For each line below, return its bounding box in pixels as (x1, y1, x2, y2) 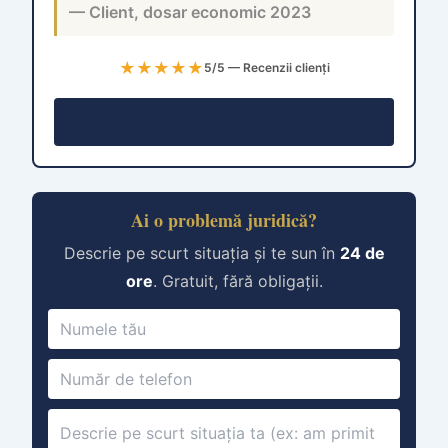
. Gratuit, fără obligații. (152, 271, 323, 292)
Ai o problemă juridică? (131, 207, 317, 234)
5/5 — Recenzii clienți (203, 60, 330, 76)
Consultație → (180, 114, 268, 131)
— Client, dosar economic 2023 (69, 2, 311, 23)
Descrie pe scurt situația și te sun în (63, 243, 340, 264)
